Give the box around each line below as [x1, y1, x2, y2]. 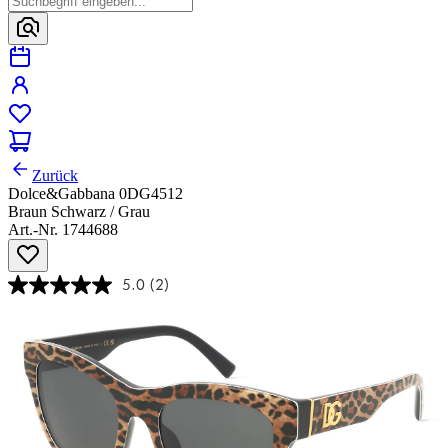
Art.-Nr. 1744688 [8, 221, 118, 239]
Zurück [32, 167, 78, 185]
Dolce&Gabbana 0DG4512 [8, 185, 183, 203]
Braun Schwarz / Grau [8, 203, 150, 221]
